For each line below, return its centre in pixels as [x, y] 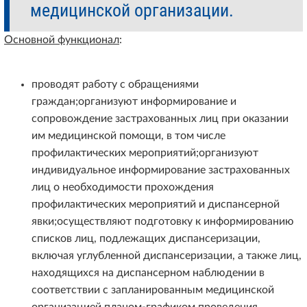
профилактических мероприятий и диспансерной [156, 205]
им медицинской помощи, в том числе [128, 136]
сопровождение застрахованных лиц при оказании [160, 119]
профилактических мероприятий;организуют [145, 153]
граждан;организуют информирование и [134, 102]
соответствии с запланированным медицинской [153, 290]
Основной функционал [62, 40]
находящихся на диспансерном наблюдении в [148, 273]
